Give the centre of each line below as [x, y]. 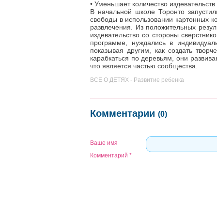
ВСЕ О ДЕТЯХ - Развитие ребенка [137, 80]
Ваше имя [104, 143]
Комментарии [124, 113]
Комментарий [110, 155]
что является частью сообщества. [144, 66]
